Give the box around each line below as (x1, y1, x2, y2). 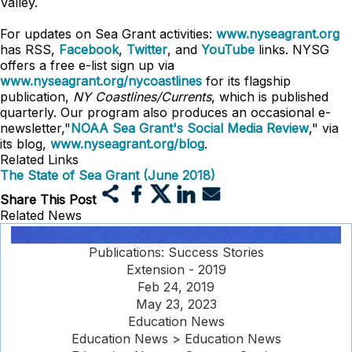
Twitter (126, 42, 167, 57)
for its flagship (202, 73, 291, 89)
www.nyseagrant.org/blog (50, 136, 204, 152)
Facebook (59, 42, 119, 57)
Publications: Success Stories (88, 244, 264, 260)
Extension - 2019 (126, 262, 226, 277)
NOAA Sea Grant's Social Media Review (71, 120, 309, 136)
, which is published (211, 89, 328, 104)
